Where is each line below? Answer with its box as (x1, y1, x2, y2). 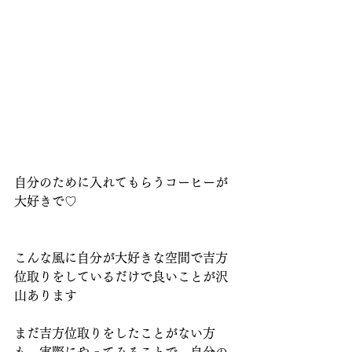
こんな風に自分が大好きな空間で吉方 (14, 251, 228, 265)
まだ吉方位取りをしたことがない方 (14, 327, 215, 340)
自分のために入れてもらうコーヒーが (14, 176, 228, 189)
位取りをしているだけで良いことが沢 (14, 270, 228, 284)
